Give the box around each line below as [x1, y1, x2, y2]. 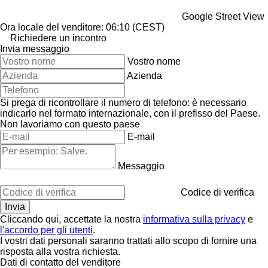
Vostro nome [127, 56, 181, 66]
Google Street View [182, 11, 264, 22]
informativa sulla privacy [143, 214, 245, 224]
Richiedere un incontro [10, 32, 106, 43]
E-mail [127, 131, 155, 142]
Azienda [127, 70, 162, 81]
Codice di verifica [181, 187, 254, 197]
